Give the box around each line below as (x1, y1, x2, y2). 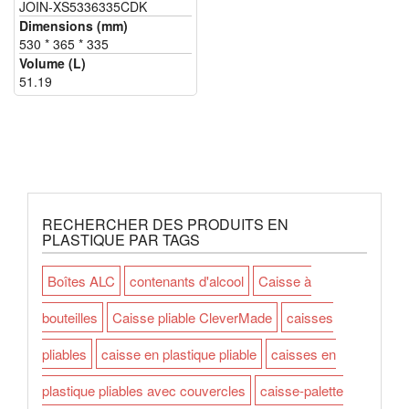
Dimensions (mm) (19, 16, 128, 36)
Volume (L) (19, 54, 86, 73)
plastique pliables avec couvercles (42, 381, 246, 400)
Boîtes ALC (47, 271, 115, 290)
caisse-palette (260, 381, 343, 400)
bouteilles (42, 308, 98, 327)
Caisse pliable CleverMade (112, 308, 272, 327)
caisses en (271, 344, 336, 363)
